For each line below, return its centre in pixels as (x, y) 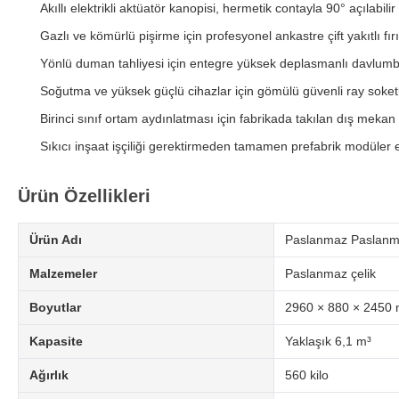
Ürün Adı (56, 240)
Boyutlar (55, 308)
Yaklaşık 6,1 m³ (328, 342)
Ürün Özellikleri (84, 196)
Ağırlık (49, 375)
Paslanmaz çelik (330, 274)
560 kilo (307, 375)
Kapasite (56, 342)
